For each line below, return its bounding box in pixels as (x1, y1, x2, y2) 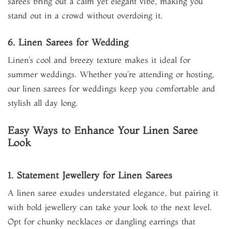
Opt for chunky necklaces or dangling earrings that (8, 216, 195, 226)
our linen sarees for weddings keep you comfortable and (8, 83, 215, 94)
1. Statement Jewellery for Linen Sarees (8, 169, 172, 181)
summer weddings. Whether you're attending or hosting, (8, 69, 214, 79)
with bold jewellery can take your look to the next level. (8, 202, 212, 212)
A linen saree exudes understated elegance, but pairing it (8, 188, 218, 198)
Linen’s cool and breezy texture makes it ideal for (8, 55, 190, 65)
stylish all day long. (8, 98, 78, 108)
